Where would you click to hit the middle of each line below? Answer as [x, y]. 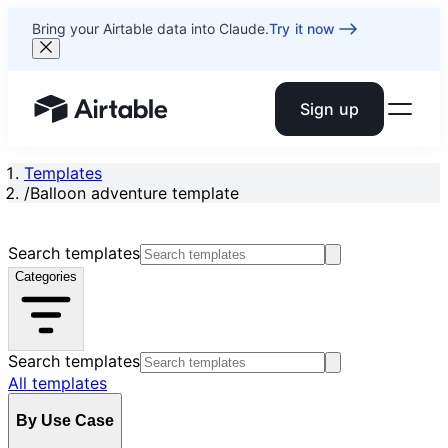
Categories [46, 276]
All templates [57, 383]
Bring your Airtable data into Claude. [150, 28]
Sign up [329, 109]
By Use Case [65, 420]
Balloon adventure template [134, 193]
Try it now [302, 28]
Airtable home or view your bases [160, 118]
